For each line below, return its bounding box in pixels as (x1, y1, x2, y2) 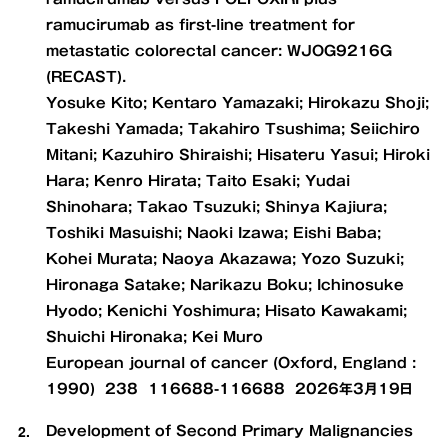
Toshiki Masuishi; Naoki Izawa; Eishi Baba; (46, 226, 381, 241)
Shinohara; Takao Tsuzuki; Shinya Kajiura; (46, 200, 387, 215)
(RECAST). (46, 70, 126, 85)
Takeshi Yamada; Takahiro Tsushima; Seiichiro (46, 122, 420, 137)
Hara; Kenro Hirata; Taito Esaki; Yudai (46, 174, 350, 189)
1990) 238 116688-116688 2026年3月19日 (46, 382, 418, 397)
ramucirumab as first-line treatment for (46, 18, 355, 33)
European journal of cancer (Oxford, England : (46, 356, 416, 371)
